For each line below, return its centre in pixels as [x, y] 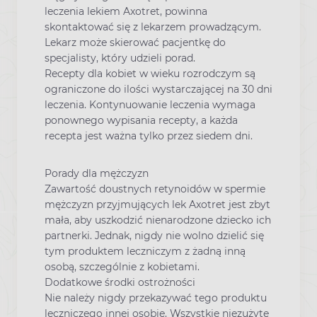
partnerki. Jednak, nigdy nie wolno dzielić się [154, 235]
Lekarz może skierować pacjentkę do [135, 42]
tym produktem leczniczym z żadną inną [145, 251]
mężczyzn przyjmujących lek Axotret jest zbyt [157, 204]
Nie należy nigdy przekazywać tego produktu [156, 298]
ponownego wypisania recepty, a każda [141, 120]
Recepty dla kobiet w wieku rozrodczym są [150, 73]
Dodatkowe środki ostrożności [120, 282]
